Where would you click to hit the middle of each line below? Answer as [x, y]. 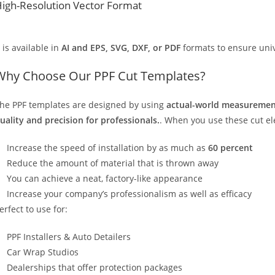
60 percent [230, 148]
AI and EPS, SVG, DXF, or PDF [121, 48]
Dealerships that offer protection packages [95, 268]
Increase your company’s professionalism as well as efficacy [129, 194]
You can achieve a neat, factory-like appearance [105, 179]
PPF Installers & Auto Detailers [69, 237]
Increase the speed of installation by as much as [107, 148]
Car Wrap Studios [43, 252]
